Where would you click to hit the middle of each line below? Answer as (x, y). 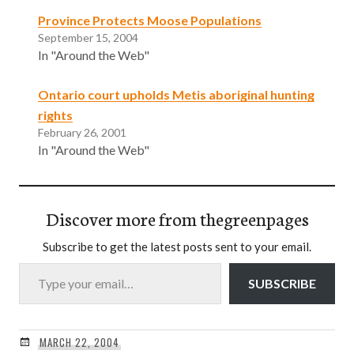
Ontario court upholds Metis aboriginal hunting (176, 94)
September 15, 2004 (88, 37)
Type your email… (38, 262)
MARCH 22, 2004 (79, 342)
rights (55, 115)
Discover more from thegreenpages (177, 218)
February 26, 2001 (82, 132)
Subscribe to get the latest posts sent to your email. (177, 246)
